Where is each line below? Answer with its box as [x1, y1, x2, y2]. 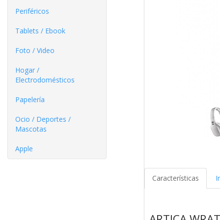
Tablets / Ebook [15, 26, 65, 35]
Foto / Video [15, 46, 55, 55]
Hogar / [15, 65, 39, 75]
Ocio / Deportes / [15, 114, 71, 124]
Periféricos [15, 6, 49, 16]
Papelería [15, 95, 45, 104]
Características [152, 173, 199, 183]
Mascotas [15, 124, 47, 134]
